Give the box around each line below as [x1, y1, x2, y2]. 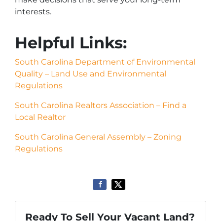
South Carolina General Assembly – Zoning [15, 132, 182, 142]
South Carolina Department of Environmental [15, 57, 195, 67]
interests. [15, 7, 51, 16]
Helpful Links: [15, 33, 127, 52]
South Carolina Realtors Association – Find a [15, 101, 186, 110]
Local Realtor [15, 112, 66, 122]
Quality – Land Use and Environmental [15, 69, 166, 78]
